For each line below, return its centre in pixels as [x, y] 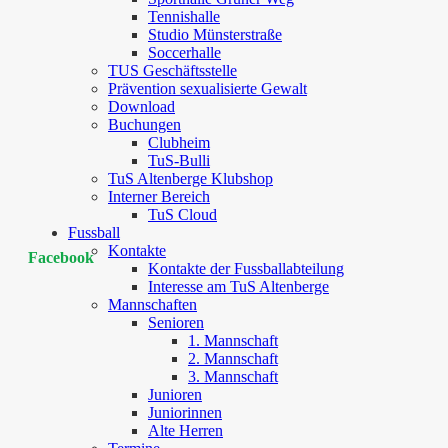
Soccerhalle [184, 52]
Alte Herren [185, 430]
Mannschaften [152, 304]
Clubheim [179, 142]
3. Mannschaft [233, 376]
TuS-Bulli [179, 160]
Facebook [61, 258]
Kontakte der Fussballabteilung [246, 268]
